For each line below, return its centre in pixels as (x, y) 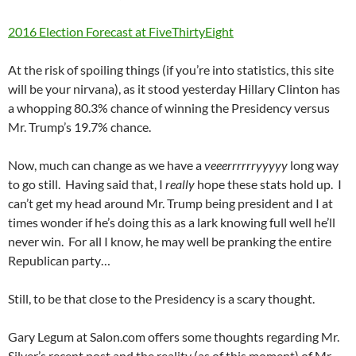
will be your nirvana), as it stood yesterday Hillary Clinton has (174, 89)
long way (313, 165)
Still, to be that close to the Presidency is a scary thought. (161, 299)
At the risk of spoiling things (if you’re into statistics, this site (171, 70)
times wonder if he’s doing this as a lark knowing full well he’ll (172, 222)
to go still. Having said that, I (87, 184)
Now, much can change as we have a (106, 165)
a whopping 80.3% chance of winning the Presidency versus (169, 108)
